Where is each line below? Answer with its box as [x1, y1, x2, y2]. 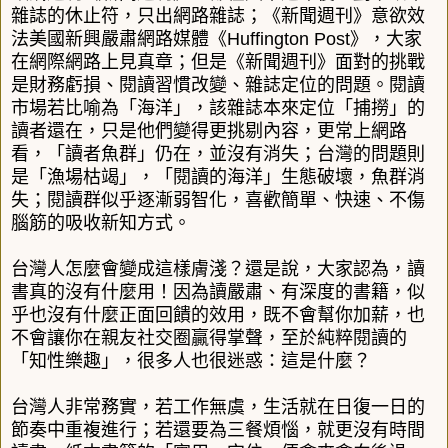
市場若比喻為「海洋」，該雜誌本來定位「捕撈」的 [11, 98, 425, 119]
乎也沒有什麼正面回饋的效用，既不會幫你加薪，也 [11, 305, 425, 326]
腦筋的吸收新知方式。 [11, 213, 191, 234]
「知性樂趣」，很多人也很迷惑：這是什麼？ [11, 351, 371, 372]
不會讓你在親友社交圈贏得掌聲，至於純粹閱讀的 [11, 328, 407, 349]
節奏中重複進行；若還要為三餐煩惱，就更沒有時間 [11, 420, 425, 441]
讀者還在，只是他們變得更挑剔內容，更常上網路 [11, 121, 407, 142]
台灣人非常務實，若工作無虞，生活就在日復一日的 [11, 397, 425, 418]
